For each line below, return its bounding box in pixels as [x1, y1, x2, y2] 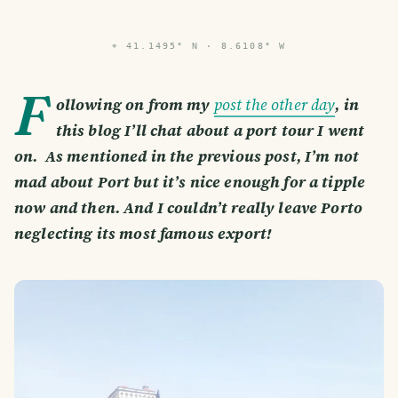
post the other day [213, 94, 336, 115]
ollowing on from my [55, 94, 214, 115]
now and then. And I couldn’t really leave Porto [14, 197, 363, 219]
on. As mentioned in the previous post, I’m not [14, 146, 360, 167]
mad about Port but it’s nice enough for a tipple [14, 171, 366, 193]
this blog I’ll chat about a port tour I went [55, 120, 365, 141]
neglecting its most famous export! [14, 223, 272, 244]
